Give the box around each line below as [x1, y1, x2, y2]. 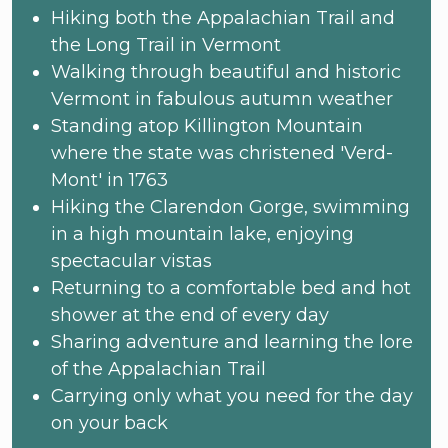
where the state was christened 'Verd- [51, 141, 394, 164]
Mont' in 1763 [51, 168, 169, 191]
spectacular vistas [51, 249, 213, 272]
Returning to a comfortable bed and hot [51, 276, 412, 299]
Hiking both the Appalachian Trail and [51, 6, 396, 29]
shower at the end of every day [51, 303, 330, 326]
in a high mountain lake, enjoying [51, 222, 355, 245]
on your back [51, 411, 169, 434]
